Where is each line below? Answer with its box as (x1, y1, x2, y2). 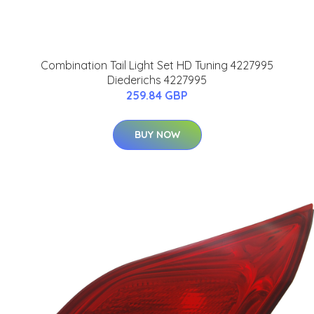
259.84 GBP (126, 88, 188, 103)
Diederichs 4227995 (107, 73, 207, 88)
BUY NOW (134, 128, 180, 142)
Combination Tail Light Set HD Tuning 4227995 (41, 58, 273, 73)
